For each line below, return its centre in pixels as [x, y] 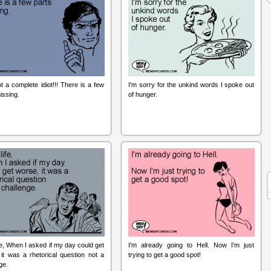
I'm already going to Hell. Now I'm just [191, 245]
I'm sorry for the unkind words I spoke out [191, 85]
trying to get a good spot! [165, 255]
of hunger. [143, 94]
